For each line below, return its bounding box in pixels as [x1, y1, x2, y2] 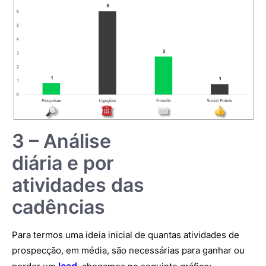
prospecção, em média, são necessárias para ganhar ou [12, 245, 245, 256]
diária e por [12, 151, 114, 175]
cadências [12, 195, 105, 219]
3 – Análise [12, 129, 111, 153]
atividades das [12, 173, 144, 197]
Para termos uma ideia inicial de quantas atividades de [12, 229, 239, 241]
